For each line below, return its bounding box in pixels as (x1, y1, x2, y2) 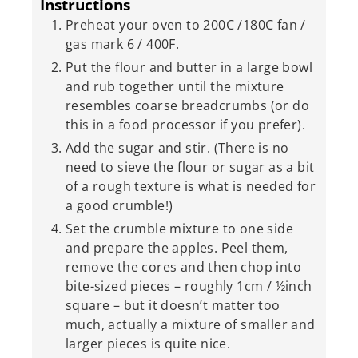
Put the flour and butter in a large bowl (66, 58, 312, 76)
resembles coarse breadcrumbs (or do (66, 96, 309, 114)
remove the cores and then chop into (66, 257, 301, 276)
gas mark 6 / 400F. (66, 34, 180, 53)
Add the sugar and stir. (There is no (66, 138, 289, 157)
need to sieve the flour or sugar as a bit (66, 157, 315, 176)
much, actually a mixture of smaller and (66, 315, 316, 333)
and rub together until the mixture (66, 77, 284, 95)
